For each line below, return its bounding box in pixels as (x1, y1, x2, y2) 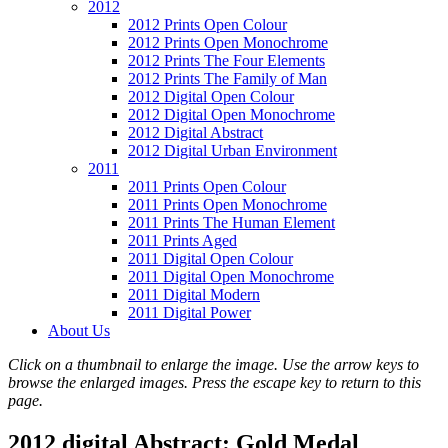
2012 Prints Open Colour (128, 16, 287, 33)
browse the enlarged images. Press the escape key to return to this (8, 374, 421, 391)
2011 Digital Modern (128, 286, 260, 303)
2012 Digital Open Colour (128, 88, 294, 105)
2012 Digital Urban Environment (128, 142, 337, 159)
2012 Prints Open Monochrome (128, 34, 328, 51)
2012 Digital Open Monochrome (128, 106, 335, 123)
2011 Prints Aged (128, 232, 237, 249)
